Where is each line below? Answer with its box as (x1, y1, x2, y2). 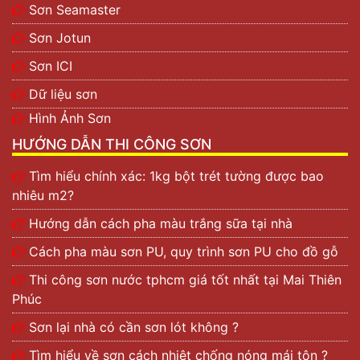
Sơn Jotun (29, 30, 91, 46)
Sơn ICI (29, 58, 72, 74)
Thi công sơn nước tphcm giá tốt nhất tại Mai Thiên (29, 272, 342, 288)
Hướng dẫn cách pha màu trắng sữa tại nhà (29, 215, 292, 231)
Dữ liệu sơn (29, 86, 97, 102)
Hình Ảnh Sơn (29, 110, 111, 126)
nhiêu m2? (12, 187, 74, 203)
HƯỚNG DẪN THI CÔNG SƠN (12, 136, 211, 153)
